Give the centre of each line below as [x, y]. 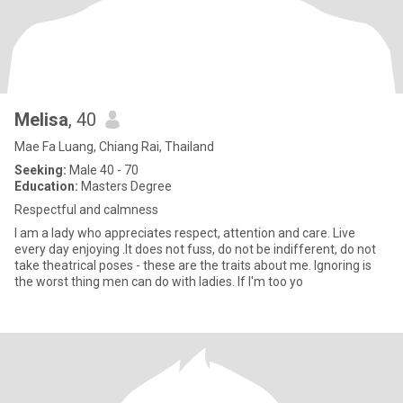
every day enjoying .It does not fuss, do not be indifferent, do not [195, 249]
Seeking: [40, 170]
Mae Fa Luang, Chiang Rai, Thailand [114, 147]
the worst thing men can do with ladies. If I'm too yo [159, 282]
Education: [46, 186]
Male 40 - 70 [103, 170]
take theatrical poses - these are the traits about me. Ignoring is [193, 265]
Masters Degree [125, 186]
